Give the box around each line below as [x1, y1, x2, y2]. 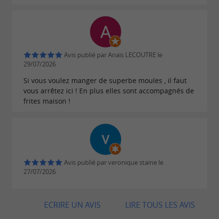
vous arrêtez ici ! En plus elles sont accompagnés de [23, 86, 194, 96]
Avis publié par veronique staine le [63, 158, 163, 167]
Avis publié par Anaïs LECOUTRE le [63, 51, 162, 60]
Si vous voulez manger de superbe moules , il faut [23, 76, 187, 86]
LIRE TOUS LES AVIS [125, 199, 195, 210]
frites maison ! [23, 96, 70, 106]
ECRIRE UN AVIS [44, 199, 101, 210]
